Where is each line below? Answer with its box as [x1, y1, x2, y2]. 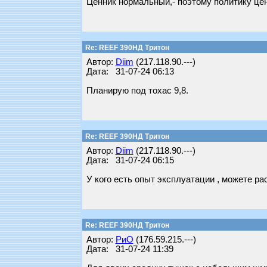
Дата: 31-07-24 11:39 [86, 244, 173, 254]
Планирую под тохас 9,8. [86, 86, 188, 95]
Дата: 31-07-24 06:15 [86, 156, 174, 165]
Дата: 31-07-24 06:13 [86, 67, 174, 76]
